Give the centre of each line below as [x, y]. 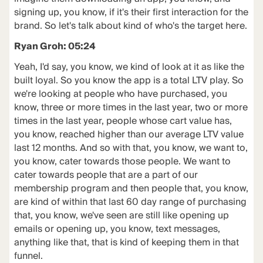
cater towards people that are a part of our [106, 175]
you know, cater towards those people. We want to [122, 161]
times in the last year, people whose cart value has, [123, 121]
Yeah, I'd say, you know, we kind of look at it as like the [129, 67]
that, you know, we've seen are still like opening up [121, 215]
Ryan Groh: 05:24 [55, 46]
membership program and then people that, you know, [131, 188]
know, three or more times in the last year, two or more [131, 107]
